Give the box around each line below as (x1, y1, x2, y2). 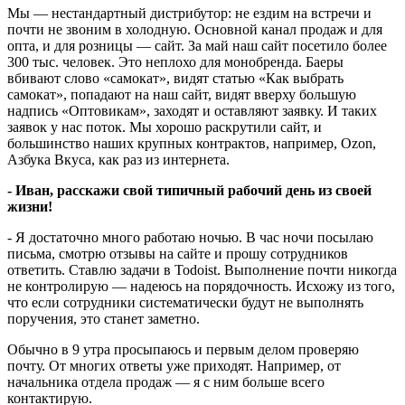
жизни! (7, 198, 52, 214)
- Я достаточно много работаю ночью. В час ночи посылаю (7, 229, 373, 245)
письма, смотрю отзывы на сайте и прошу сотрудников (7, 245, 348, 261)
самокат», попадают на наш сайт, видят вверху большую (7, 86, 356, 102)
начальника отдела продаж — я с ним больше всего (7, 373, 325, 390)
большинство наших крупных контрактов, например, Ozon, (7, 135, 376, 151)
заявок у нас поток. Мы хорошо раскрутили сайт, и (7, 118, 322, 135)
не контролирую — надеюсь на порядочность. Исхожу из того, (7, 278, 395, 294)
